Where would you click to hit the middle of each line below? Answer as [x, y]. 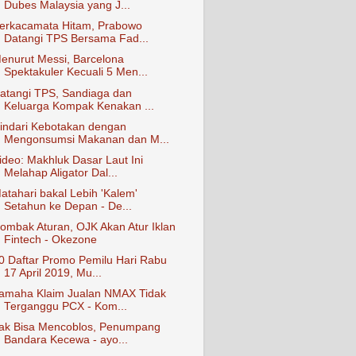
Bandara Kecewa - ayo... [66, 340]
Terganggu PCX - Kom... [65, 307]
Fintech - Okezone [50, 240]
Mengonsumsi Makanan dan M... [86, 139]
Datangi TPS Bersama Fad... [76, 39]
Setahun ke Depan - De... [68, 206]
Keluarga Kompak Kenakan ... [79, 106]
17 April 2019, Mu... [52, 273]
